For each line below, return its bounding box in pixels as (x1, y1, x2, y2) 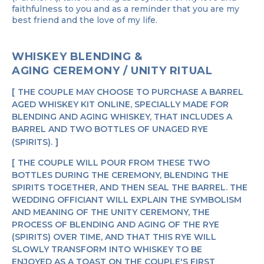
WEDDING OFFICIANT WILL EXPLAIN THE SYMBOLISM (12, 194, 242, 205)
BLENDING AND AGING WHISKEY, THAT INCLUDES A (12, 111, 232, 122)
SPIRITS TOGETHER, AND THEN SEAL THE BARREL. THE (12, 181, 247, 193)
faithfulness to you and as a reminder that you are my (12, 3, 239, 14)
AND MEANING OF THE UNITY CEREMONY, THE (12, 206, 210, 217)
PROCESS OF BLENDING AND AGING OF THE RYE (12, 219, 219, 230)
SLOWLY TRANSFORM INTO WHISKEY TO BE (12, 243, 202, 255)
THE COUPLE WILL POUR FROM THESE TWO (18, 157, 210, 168)
